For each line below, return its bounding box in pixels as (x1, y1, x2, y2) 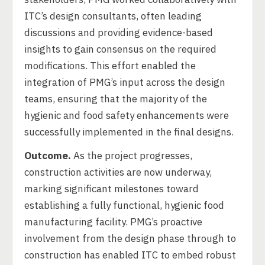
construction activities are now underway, (24, 166, 212, 179)
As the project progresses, (71, 149, 192, 162)
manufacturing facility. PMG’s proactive (24, 215, 202, 228)
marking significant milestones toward (24, 182, 199, 195)
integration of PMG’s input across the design (24, 76, 225, 89)
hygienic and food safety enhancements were (24, 109, 229, 122)
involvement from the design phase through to (24, 232, 236, 245)
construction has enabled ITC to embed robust (24, 248, 236, 261)
